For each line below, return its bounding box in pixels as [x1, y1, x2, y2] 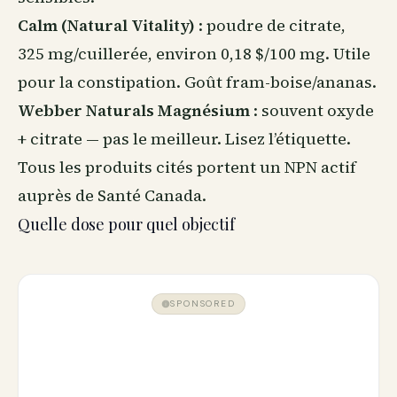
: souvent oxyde [250, 99, 374, 121]
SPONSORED [170, 298, 236, 309]
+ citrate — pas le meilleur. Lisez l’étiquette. [18, 128, 351, 150]
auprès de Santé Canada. [18, 184, 206, 206]
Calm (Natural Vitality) [18, 14, 195, 36]
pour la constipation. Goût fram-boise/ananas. [18, 71, 377, 93]
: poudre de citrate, [195, 14, 346, 36]
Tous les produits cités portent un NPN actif [18, 156, 356, 178]
